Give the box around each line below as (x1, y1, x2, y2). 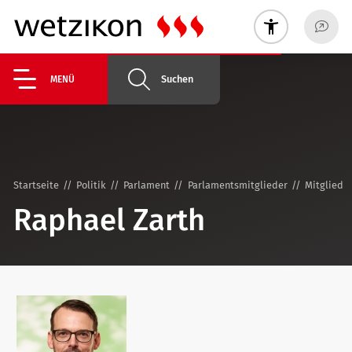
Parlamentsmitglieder (187, 179, 288, 191)
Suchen (161, 72, 193, 85)
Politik (76, 179, 107, 191)
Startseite (13, 179, 59, 191)
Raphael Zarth (13, 201, 205, 238)
